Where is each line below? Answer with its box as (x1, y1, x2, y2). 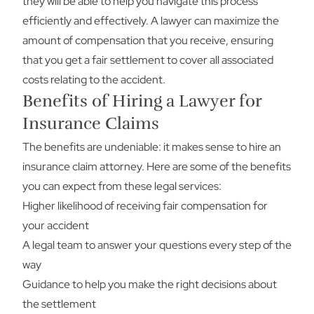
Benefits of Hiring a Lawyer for (22, 90, 261, 111)
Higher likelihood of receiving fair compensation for (22, 198, 268, 213)
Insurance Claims (22, 113, 159, 134)
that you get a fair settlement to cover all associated (22, 53, 273, 67)
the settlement (22, 296, 96, 311)
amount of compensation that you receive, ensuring (22, 33, 273, 48)
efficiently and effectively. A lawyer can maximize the (22, 13, 279, 28)
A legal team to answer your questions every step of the (22, 238, 292, 252)
